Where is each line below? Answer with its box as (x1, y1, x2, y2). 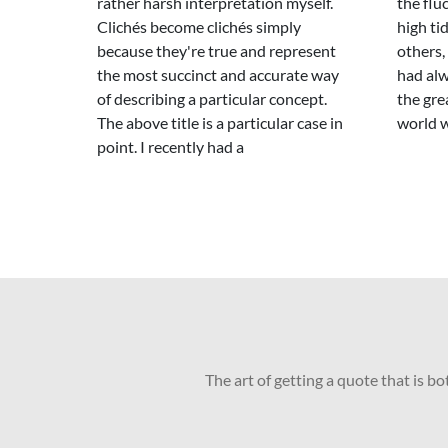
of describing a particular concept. (97, 89, 327, 108)
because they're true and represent (97, 41, 336, 60)
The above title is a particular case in (97, 113, 343, 132)
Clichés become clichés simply (97, 17, 301, 36)
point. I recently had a (97, 137, 244, 156)
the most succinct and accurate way (97, 65, 339, 84)
